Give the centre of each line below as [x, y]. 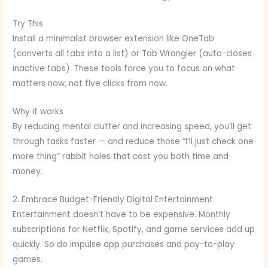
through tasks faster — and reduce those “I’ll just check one [133, 142]
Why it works [38, 112]
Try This [28, 24]
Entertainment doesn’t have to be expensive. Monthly [122, 215]
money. [28, 172]
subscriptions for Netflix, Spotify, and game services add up [134, 230]
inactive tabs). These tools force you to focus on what [124, 69]
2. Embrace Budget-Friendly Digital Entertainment [113, 200]
